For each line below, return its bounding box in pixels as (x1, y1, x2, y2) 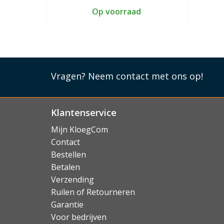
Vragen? (51, 69, 88, 82)
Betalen (51, 161, 80, 172)
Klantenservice (51, 106, 116, 118)
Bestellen (51, 149, 86, 160)
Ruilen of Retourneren (51, 186, 135, 197)
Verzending (51, 174, 94, 185)
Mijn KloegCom (51, 124, 108, 135)
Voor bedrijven (51, 211, 106, 222)
